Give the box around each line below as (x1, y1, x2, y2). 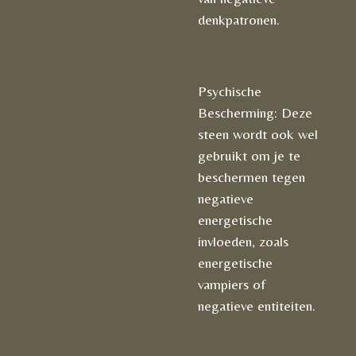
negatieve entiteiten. (198, 297, 315, 315)
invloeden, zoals (198, 233, 288, 250)
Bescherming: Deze (198, 104, 312, 122)
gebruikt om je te (198, 147, 300, 164)
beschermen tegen (198, 168, 305, 186)
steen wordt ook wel (198, 126, 318, 143)
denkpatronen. (198, 11, 280, 29)
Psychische (198, 83, 261, 100)
